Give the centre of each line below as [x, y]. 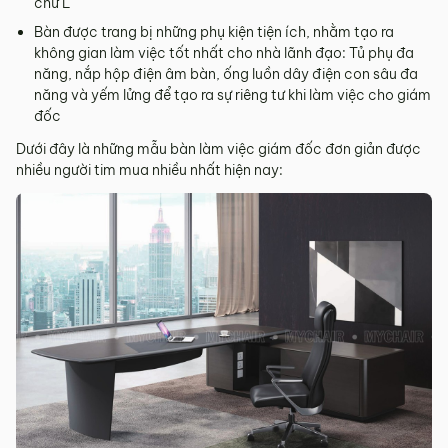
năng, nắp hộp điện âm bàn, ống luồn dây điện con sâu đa [226, 74]
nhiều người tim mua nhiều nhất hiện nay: [149, 170]
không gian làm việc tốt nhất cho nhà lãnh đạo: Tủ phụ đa [224, 53]
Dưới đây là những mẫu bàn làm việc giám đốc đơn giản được [218, 149]
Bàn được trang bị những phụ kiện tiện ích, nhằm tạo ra [214, 32]
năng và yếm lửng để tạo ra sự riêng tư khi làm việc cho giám [232, 95]
